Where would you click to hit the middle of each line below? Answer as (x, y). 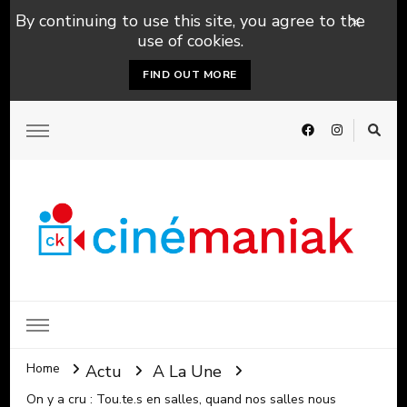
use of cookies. (190, 41)
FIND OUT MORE (190, 74)
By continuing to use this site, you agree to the (190, 21)
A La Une (187, 372)
